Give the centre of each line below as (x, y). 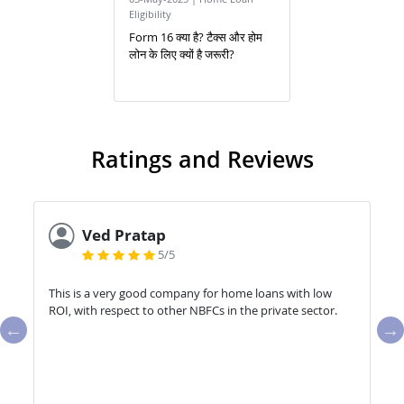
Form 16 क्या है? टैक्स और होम (196, 37)
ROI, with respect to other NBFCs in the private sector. (193, 311)
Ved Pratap (124, 235)
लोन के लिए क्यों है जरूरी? (182, 55)
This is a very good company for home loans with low (190, 294)
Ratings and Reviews (202, 159)
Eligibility (151, 14)
